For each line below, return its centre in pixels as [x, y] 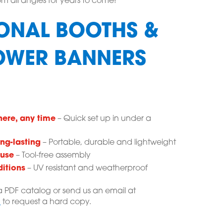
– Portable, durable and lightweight [109, 143]
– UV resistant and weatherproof [87, 168]
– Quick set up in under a [104, 119]
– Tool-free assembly [53, 156]
